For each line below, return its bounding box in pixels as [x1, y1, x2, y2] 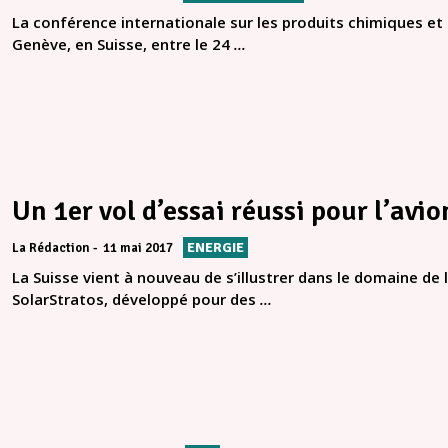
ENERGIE [187, 239, 244, 257]
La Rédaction [12, 240, 90, 257]
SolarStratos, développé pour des [12, 289, 260, 310]
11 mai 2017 [103, 240, 173, 257]
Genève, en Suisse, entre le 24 [12, 34, 234, 55]
